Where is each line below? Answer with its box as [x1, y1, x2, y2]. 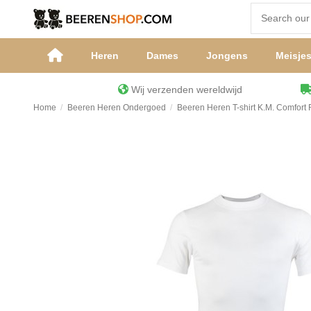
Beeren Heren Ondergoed [67, 102, 166, 112]
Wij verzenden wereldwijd [128, 84, 301, 96]
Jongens [205, 50, 248, 62]
